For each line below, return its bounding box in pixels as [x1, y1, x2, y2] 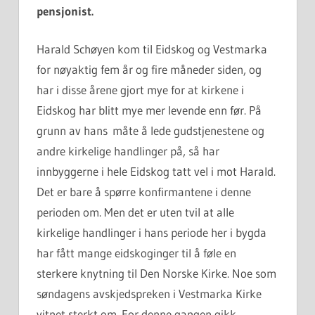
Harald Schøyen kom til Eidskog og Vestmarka [37, 41, 267, 57]
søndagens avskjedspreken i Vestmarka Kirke [37, 286, 262, 302]
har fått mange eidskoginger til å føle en [37, 245, 236, 261]
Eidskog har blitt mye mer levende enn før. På [37, 103, 262, 118]
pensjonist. [37, 3, 94, 18]
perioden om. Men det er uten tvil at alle [37, 205, 234, 220]
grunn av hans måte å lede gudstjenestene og [37, 123, 264, 139]
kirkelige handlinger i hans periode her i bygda [37, 225, 266, 240]
